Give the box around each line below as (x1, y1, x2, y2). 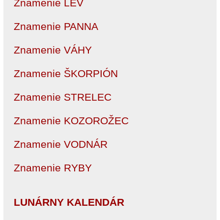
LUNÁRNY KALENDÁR (14, 196, 124, 208)
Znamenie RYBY (14, 162, 92, 173)
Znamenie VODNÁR (14, 138, 108, 150)
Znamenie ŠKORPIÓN (14, 67, 118, 79)
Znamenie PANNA (14, 20, 98, 32)
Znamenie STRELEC (14, 91, 111, 103)
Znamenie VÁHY (14, 44, 92, 55)
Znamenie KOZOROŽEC (14, 114, 129, 126)
